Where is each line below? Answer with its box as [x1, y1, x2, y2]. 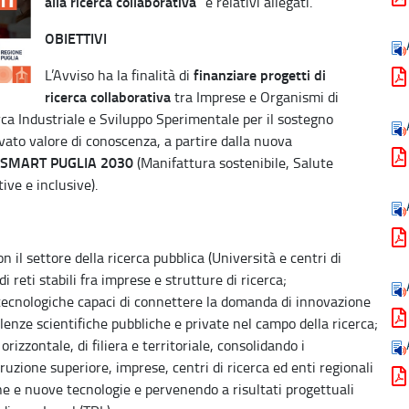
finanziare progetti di [194, 63, 326, 85]
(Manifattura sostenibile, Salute [133, 152, 333, 173]
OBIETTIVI [45, 26, 107, 48]
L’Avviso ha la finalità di [45, 64, 194, 85]
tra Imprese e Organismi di [171, 86, 339, 107]
